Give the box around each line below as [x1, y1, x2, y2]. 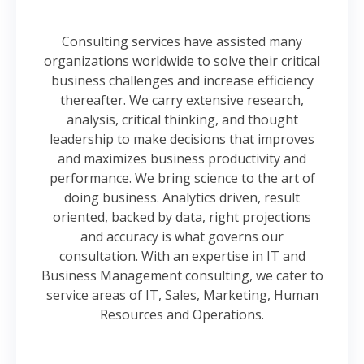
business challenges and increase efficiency [50, 71, 314, 89]
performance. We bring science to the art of [49, 169, 315, 187]
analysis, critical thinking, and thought [66, 110, 298, 128]
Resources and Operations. [100, 305, 264, 323]
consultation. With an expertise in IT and [58, 247, 305, 265]
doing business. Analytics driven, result [64, 188, 300, 206]
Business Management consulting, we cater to [41, 266, 323, 284]
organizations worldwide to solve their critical [44, 52, 320, 70]
